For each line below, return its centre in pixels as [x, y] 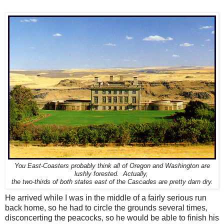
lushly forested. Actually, [112, 174]
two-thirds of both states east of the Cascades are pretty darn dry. [117, 182]
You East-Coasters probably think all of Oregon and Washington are [112, 166]
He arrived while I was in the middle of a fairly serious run [106, 197]
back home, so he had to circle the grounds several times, [106, 207]
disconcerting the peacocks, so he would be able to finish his [112, 217]
